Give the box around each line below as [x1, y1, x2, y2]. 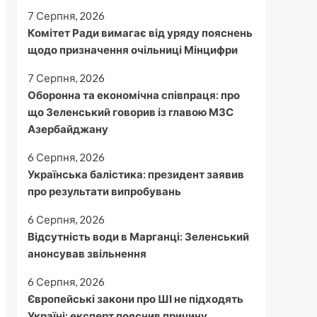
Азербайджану [27, 122, 108, 135]
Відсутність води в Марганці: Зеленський [27, 230, 249, 243]
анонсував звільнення [27, 247, 146, 260]
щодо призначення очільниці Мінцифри [27, 43, 238, 56]
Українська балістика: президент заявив [27, 168, 244, 180]
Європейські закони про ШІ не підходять [27, 292, 243, 305]
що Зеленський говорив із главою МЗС [27, 105, 234, 118]
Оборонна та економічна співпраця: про [27, 88, 240, 101]
